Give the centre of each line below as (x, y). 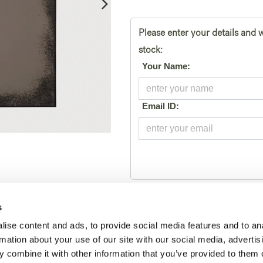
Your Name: (166, 66)
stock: (151, 51)
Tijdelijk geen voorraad (183, 232)
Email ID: (161, 106)
